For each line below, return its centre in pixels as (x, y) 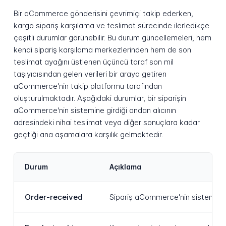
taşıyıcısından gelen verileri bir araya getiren (90, 74)
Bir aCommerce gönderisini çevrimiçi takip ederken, (103, 14)
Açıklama (125, 167)
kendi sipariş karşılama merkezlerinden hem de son (102, 50)
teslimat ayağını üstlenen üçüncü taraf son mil (93, 62)
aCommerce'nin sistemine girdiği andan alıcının (95, 110)
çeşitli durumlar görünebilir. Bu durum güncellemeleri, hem (112, 38)
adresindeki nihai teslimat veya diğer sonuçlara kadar (106, 123)
